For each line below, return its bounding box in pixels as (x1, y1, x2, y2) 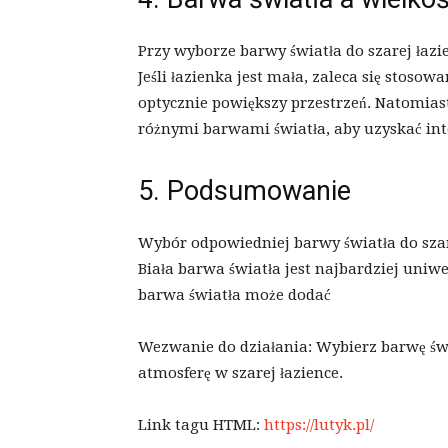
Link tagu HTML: (138, 416, 264, 435)
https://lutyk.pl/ (264, 416, 374, 435)
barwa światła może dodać (138, 286, 331, 305)
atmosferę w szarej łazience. (138, 364, 343, 383)
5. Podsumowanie (138, 175, 351, 208)
